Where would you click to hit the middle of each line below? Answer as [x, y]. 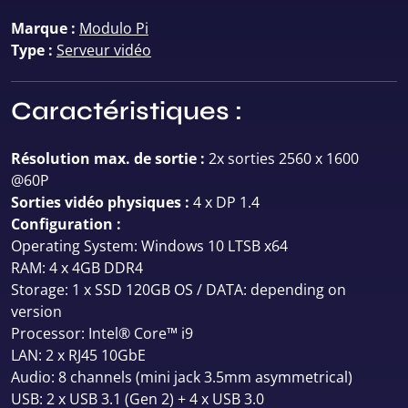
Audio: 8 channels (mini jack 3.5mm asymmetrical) [182, 377]
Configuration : [66, 224]
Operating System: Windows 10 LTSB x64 [149, 246]
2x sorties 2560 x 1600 [284, 158]
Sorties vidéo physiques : [102, 202]
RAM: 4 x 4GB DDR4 [77, 268]
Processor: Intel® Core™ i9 [102, 333]
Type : [34, 50]
